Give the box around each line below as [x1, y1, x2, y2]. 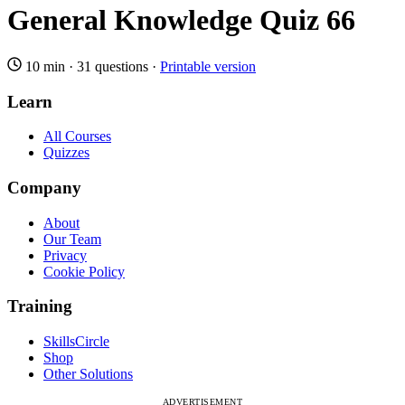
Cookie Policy [43, 263, 125, 279]
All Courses [43, 128, 111, 145]
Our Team [43, 231, 101, 247]
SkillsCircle [43, 334, 109, 350]
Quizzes [43, 145, 89, 161]
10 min [22, 58, 69, 74]
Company [7, 178, 81, 198]
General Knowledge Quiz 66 [7, 4, 355, 37]
